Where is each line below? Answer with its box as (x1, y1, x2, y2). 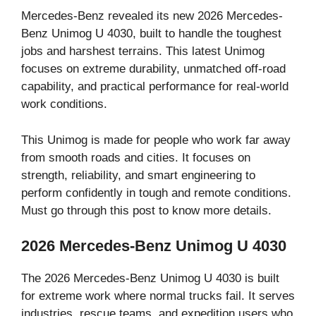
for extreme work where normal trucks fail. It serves (21, 289, 295, 303)
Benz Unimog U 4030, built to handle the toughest (21, 27, 281, 40)
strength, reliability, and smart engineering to (21, 168, 255, 182)
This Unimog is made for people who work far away (21, 133, 291, 147)
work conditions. (21, 97, 107, 111)
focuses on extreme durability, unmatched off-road (21, 62, 286, 75)
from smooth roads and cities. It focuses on (21, 150, 250, 164)
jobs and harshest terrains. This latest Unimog (21, 44, 265, 58)
